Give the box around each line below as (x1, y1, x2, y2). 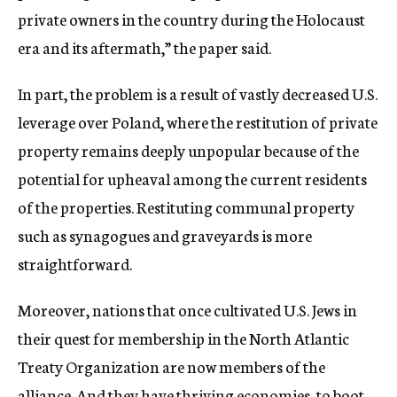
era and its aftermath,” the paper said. (18, 35, 271, 58)
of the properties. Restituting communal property (18, 195, 354, 218)
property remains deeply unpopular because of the (18, 138, 359, 161)
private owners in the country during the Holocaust (18, 7, 365, 30)
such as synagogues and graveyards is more (18, 223, 312, 246)
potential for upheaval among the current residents (18, 167, 367, 190)
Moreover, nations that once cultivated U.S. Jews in (18, 298, 357, 321)
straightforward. (18, 252, 132, 275)
